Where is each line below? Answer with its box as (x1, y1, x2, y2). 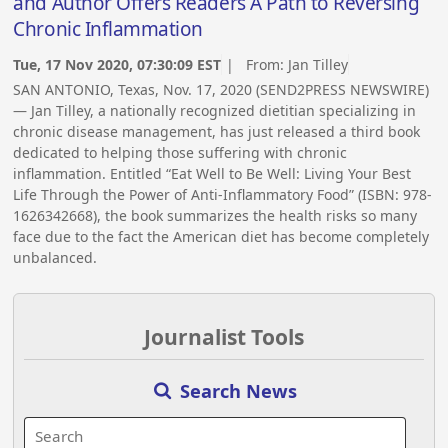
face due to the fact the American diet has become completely (13, 226, 430, 246)
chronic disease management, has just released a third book (13, 121, 421, 141)
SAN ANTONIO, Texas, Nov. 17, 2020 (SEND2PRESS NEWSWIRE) (13, 79, 430, 99)
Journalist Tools (143, 322, 304, 351)
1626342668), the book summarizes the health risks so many (13, 205, 418, 225)
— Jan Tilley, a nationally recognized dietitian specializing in (13, 100, 417, 120)
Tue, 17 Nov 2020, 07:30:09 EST (13, 54, 222, 74)
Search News (174, 379, 297, 404)
